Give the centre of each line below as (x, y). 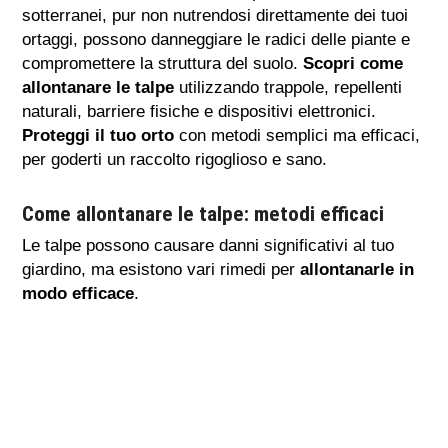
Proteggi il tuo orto (98, 135)
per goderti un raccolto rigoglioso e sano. (175, 159)
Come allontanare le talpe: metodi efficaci (203, 213)
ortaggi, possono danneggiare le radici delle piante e (216, 39)
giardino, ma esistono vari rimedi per (161, 269)
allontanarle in (357, 269)
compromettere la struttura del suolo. (163, 63)
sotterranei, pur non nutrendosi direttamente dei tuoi (215, 15)
